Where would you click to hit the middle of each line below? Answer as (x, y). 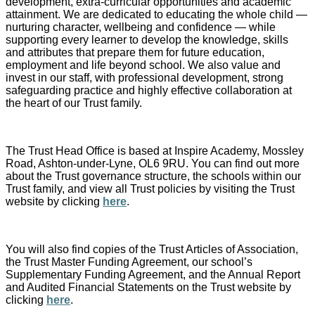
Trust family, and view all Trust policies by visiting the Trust (150, 188)
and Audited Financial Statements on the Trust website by (148, 287)
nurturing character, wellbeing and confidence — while (141, 27)
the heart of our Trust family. (74, 103)
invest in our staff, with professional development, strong (144, 77)
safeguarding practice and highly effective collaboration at (149, 90)
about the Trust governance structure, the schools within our (153, 176)
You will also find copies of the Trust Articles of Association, (152, 249)
